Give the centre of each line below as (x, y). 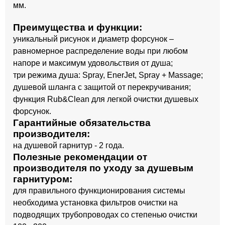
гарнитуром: (43, 179)
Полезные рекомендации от (80, 157)
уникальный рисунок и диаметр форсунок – (93, 39)
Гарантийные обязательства (82, 123)
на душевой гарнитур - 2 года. (69, 145)
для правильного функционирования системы (99, 191)
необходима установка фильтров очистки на (95, 203)
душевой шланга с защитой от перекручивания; (102, 87)
